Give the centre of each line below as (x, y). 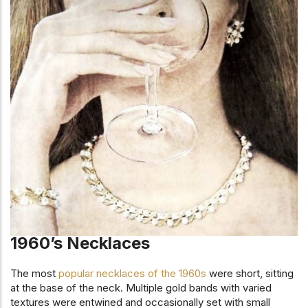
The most (34, 273)
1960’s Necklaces (80, 243)
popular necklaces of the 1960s (132, 273)
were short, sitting (250, 273)
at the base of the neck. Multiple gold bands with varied (141, 287)
